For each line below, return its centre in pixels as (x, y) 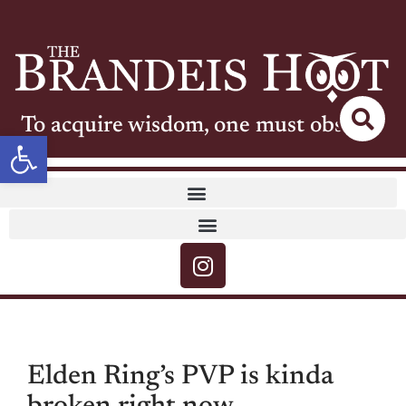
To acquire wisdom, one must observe (203, 127)
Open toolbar (83, 144)
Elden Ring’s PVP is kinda (180, 377)
